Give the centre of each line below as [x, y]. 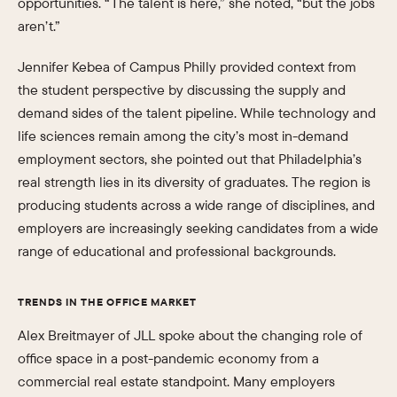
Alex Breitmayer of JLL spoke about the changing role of [190, 335]
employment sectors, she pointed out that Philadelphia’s [190, 159]
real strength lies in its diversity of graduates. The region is [194, 182]
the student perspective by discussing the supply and [182, 90]
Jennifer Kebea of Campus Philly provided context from [187, 66]
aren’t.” [39, 26]
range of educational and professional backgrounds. [177, 251]
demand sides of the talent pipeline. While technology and [197, 113]
